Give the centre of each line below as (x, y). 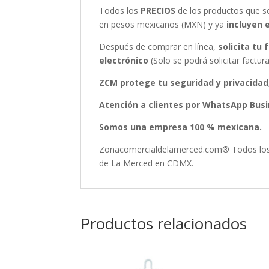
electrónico (124, 61)
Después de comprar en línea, (159, 47)
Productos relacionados (164, 224)
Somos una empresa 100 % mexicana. (181, 127)
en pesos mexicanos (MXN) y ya (163, 25)
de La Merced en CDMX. (147, 163)
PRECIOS (158, 11)
